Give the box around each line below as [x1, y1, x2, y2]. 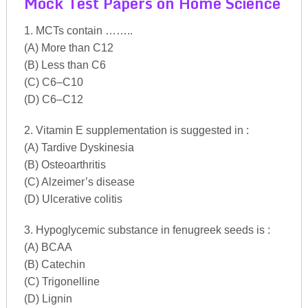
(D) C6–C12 [23, 93, 83, 105]
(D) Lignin [23, 292, 72, 305]
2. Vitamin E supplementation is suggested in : [23, 124, 249, 136]
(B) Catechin [23, 258, 85, 270]
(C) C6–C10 [23, 76, 83, 88]
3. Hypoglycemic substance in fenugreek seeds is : [23, 223, 270, 236]
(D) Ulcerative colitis [23, 192, 122, 205]
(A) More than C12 [23, 41, 113, 54]
